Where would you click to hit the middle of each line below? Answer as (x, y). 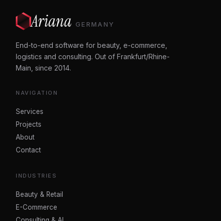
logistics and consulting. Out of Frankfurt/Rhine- (93, 56)
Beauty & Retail (39, 194)
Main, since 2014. (43, 68)
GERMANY (95, 24)
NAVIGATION (37, 92)
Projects (29, 124)
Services (30, 111)
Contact (28, 150)
